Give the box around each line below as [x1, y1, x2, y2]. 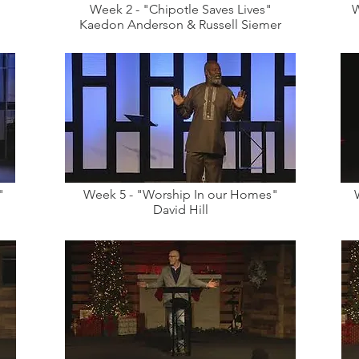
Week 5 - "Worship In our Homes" [83, 187, 278, 202]
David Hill [152, 202, 208, 217]
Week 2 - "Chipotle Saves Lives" [89, 2, 272, 17]
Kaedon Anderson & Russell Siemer [79, 17, 281, 32]
